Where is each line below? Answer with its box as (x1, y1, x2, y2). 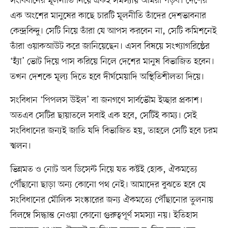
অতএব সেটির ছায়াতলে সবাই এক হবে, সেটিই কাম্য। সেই (10, 109, 197, 122)
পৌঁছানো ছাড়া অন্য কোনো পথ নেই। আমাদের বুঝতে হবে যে (10, 179, 206, 191)
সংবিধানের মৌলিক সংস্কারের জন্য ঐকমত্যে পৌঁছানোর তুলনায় (10, 194, 213, 207)
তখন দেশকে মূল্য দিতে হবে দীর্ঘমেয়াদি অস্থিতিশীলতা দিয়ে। (10, 71, 204, 83)
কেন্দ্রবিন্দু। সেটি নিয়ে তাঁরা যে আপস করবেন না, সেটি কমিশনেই (10, 25, 217, 38)
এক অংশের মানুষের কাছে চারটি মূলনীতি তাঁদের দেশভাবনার (10, 10, 206, 22)
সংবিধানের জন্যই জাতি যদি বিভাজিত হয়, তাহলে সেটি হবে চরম (10, 125, 218, 137)
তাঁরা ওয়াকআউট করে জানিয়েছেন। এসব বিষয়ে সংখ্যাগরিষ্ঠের (10, 40, 210, 53)
